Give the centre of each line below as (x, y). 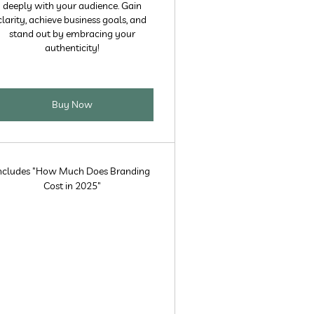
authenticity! (72, 48)
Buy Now (72, 104)
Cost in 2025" (72, 186)
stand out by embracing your (72, 34)
